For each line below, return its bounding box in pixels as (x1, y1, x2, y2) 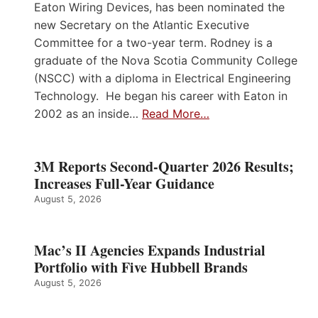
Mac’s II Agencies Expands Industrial (34, 239, 265, 261)
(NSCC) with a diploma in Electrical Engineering (34, 70, 291, 85)
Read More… (142, 106, 209, 121)
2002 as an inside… (34, 106, 142, 121)
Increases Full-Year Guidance (34, 172, 214, 194)
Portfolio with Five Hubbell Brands (34, 256, 248, 278)
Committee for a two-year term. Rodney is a (34, 35, 273, 50)
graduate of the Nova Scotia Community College (34, 53, 297, 67)
